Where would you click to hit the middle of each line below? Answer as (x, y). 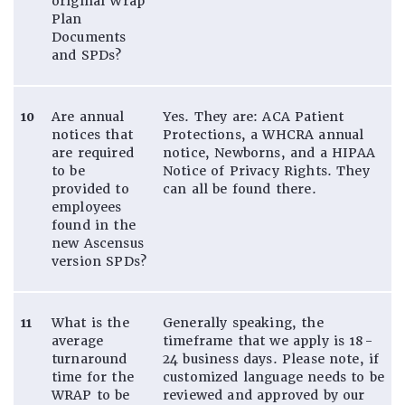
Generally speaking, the (243, 322)
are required (93, 152)
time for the (93, 377)
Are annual (88, 116)
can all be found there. (240, 188)
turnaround (89, 358)
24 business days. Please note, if (271, 358)
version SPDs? (99, 261)
